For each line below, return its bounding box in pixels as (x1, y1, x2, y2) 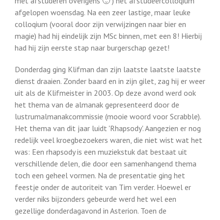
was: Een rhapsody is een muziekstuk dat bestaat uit (15, 147, 187, 157)
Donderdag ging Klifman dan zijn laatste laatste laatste (15, 64, 201, 74)
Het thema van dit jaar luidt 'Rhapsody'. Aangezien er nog (15, 123, 201, 133)
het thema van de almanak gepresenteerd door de (15, 100, 179, 110)
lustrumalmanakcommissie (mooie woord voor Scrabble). (15, 111, 201, 121)
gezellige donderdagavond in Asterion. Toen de (15, 206, 166, 216)
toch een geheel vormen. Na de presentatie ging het (15, 170, 185, 180)
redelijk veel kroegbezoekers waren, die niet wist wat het (15, 135, 202, 145)
